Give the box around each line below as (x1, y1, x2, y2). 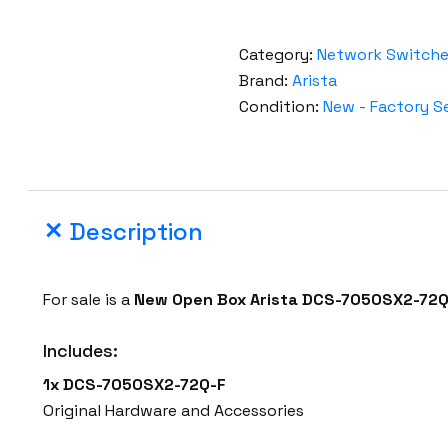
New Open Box (134, 289, 247, 311)
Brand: (238, 70, 292, 92)
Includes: (43, 339, 119, 363)
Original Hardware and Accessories (43, 400, 305, 422)
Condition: (238, 96, 323, 118)
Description (69, 216, 204, 248)
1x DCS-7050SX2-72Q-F (43, 374, 227, 396)
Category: (238, 44, 317, 66)
